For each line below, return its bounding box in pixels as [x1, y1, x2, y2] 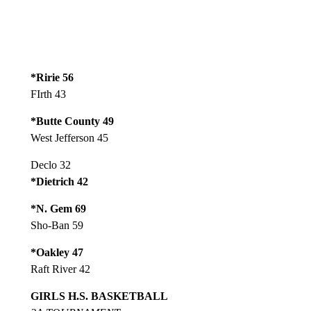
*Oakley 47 [30, 246, 83, 258]
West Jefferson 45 [30, 132, 108, 144]
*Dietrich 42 [30, 176, 88, 187]
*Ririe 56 [30, 72, 74, 83]
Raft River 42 [30, 263, 90, 275]
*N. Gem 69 [30, 203, 86, 215]
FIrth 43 [30, 88, 66, 100]
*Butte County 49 [30, 115, 114, 127]
